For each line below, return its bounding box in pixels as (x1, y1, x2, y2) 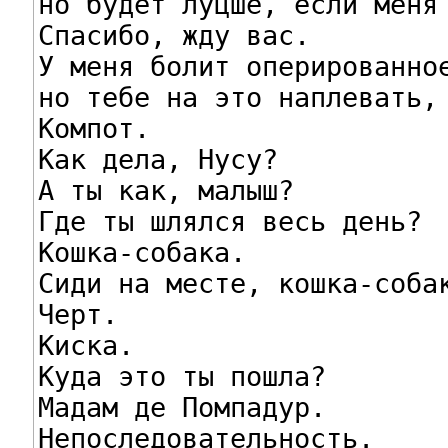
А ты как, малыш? (37, 174, 294, 206)
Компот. (37, 112, 150, 144)
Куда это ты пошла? (37, 360, 326, 392)
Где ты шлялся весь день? (37, 205, 422, 237)
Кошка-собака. (37, 236, 246, 268)
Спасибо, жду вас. (37, 19, 310, 51)
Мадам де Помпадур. (37, 391, 326, 423)
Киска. (37, 329, 134, 361)
